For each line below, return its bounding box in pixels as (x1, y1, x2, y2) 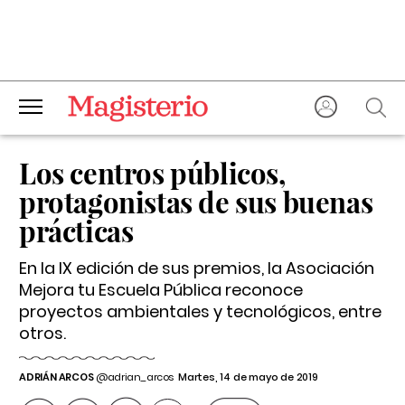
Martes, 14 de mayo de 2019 (178, 370, 318, 384)
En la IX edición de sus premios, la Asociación (19, 257, 374, 279)
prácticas (19, 212, 134, 250)
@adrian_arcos (93, 370, 174, 384)
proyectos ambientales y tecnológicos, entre (19, 300, 381, 323)
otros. (19, 322, 66, 344)
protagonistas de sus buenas (19, 183, 373, 221)
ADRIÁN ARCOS (19, 370, 94, 384)
